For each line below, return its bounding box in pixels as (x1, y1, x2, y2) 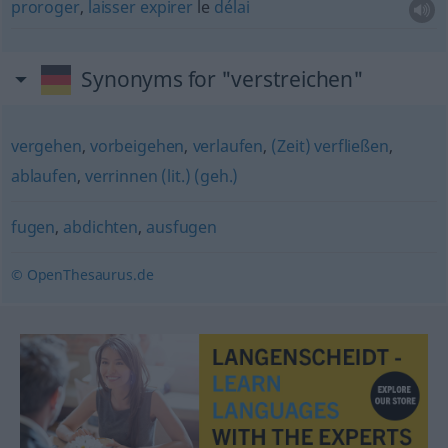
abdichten (63, 216, 138, 238)
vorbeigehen (89, 135, 185, 157)
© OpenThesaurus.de (10, 265, 154, 284)
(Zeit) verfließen (271, 135, 389, 157)
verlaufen (192, 135, 264, 157)
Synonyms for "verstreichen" (81, 65, 364, 93)
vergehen (10, 135, 82, 157)
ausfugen (146, 216, 218, 238)
